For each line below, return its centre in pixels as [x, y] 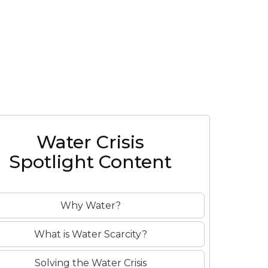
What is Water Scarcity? [90, 234]
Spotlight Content [90, 162]
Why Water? [90, 205]
